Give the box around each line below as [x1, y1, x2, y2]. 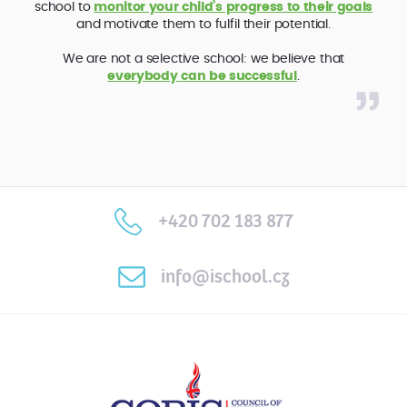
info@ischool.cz [161, 264, 290, 290]
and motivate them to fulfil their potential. [76, 16, 331, 31]
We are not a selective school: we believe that [62, 51, 345, 65]
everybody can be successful [107, 68, 297, 83]
